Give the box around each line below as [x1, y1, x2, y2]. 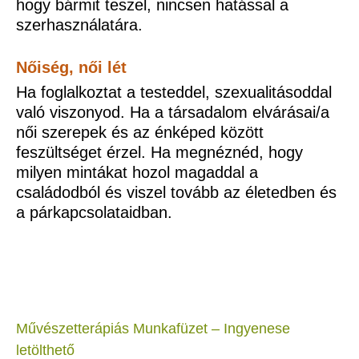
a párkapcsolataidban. [16, 204, 172, 222]
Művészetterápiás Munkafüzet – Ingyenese [16, 320, 290, 337]
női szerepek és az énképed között [16, 123, 264, 142]
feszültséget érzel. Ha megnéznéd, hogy [16, 143, 303, 162]
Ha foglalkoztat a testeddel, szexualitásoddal [16, 83, 332, 102]
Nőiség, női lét [16, 58, 127, 76]
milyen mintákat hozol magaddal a [16, 163, 258, 182]
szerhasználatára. [16, 16, 143, 34]
